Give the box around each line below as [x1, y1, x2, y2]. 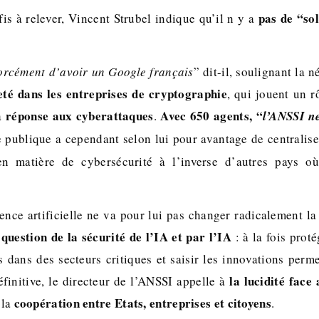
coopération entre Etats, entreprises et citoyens [14, 294, 271, 312]
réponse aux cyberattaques [6, 107, 154, 125]
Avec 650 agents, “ [160, 107, 263, 125]
